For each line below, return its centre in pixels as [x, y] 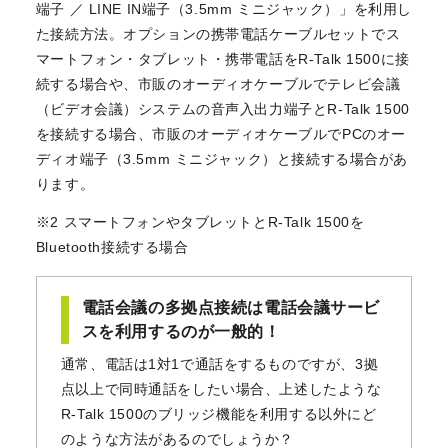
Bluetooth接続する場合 [112, 246]
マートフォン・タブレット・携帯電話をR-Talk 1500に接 [222, 58]
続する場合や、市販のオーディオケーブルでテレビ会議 [218, 83]
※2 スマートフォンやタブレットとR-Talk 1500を [200, 221]
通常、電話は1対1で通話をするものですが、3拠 [219, 363]
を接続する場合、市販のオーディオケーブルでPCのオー [220, 133]
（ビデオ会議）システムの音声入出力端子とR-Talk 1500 [222, 108]
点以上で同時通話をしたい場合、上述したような [221, 388]
